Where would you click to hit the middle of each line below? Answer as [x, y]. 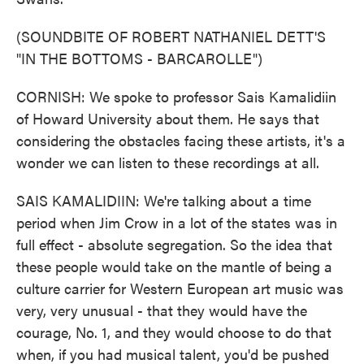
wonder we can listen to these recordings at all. [168, 162]
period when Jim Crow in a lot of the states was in [177, 222]
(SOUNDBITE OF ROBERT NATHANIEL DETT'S [171, 36]
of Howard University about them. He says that [168, 118]
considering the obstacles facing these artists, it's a [181, 140]
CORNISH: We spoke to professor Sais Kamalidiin [176, 96]
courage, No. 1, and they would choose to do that [174, 332]
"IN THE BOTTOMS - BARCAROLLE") [139, 58]
